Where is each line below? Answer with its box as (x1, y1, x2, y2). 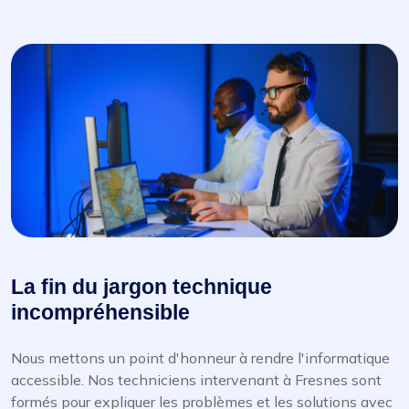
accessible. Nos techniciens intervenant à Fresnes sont (11, 371, 382, 390)
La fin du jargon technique (11, 275, 272, 299)
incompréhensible (11, 300, 190, 325)
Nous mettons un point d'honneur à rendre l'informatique (11, 349, 390, 368)
